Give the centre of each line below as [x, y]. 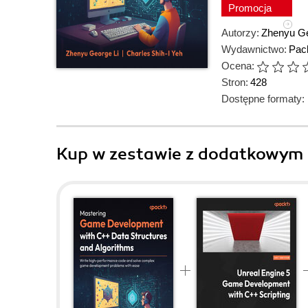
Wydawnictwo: [254, 49]
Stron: [235, 82]
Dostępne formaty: [263, 99]
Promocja [251, 8]
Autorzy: [240, 33]
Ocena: [238, 66]
